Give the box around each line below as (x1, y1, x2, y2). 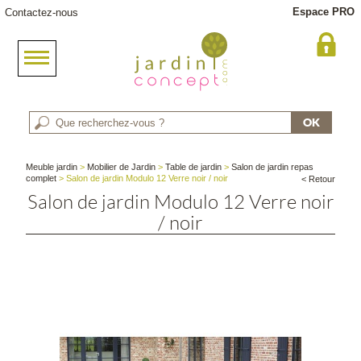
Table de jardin (165, 162, 222, 172)
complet (26, 173, 57, 183)
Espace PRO (293, 6, 355, 18)
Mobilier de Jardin (87, 162, 156, 172)
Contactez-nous (5, 6, 78, 19)
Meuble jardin (26, 162, 78, 172)
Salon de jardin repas (231, 162, 314, 172)
